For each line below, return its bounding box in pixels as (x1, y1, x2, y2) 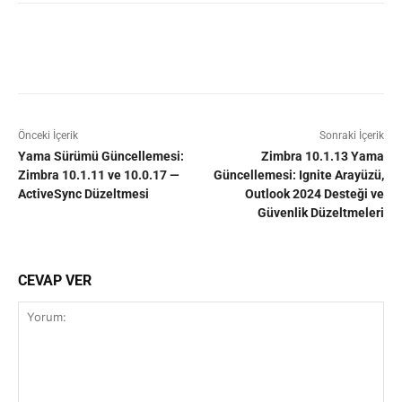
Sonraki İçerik (319, 128, 384, 142)
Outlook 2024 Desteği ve (244, 186, 384, 201)
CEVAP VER (18, 271, 92, 289)
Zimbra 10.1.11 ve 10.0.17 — (18, 167, 179, 182)
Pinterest (248, 40, 290, 55)
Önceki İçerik (18, 128, 78, 142)
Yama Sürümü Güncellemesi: (18, 148, 184, 163)
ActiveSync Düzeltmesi (18, 186, 149, 201)
